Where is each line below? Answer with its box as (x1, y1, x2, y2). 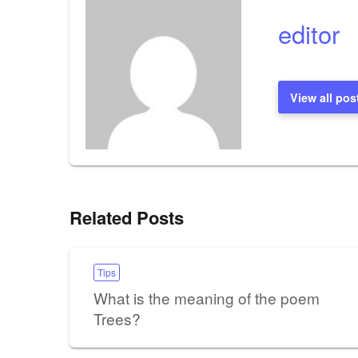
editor (277, 15, 340, 52)
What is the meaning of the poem (93, 286, 320, 308)
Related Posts (70, 204, 184, 230)
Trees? (93, 307, 141, 329)
